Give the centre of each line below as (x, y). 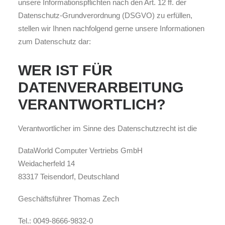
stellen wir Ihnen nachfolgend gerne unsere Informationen (111, 28)
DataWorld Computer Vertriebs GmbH (80, 150)
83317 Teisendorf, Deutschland (69, 177)
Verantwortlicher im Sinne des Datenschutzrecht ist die (107, 128)
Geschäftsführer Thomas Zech (69, 199)
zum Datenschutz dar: (54, 41)
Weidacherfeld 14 (46, 163)
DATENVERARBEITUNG (101, 87)
